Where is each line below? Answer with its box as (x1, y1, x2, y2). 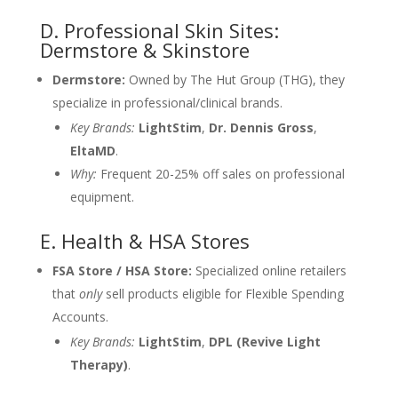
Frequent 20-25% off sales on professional (96, 165, 345, 182)
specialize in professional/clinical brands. (52, 94, 283, 111)
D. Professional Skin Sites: (39, 17, 279, 44)
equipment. (69, 188, 134, 205)
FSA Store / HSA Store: (52, 262, 192, 279)
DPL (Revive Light (208, 333, 321, 350)
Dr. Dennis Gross (208, 119, 314, 136)
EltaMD (69, 142, 115, 159)
